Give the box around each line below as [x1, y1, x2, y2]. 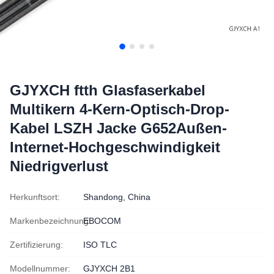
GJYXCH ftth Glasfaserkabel [10, 82, 206, 98]
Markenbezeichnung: [10, 216, 91, 226]
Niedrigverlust [10, 158, 108, 174]
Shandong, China [83, 192, 150, 202]
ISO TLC [83, 240, 117, 250]
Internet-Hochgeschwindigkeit [10, 139, 220, 155]
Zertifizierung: [10, 240, 63, 250]
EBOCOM [83, 216, 121, 226]
